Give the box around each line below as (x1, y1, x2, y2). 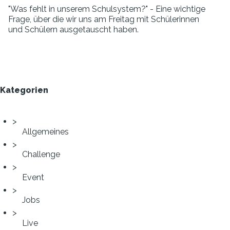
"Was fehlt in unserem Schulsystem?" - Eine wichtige (8, 4, 205, 14)
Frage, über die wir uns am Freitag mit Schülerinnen (8, 14, 199, 24)
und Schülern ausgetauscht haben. (8, 25, 139, 34)
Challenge (22, 149, 60, 160)
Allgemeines (22, 126, 69, 137)
